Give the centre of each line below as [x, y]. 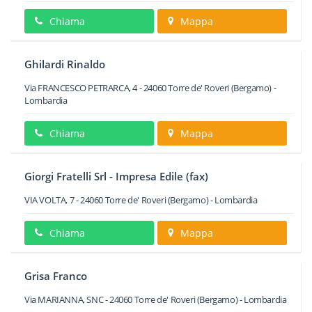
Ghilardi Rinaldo [65, 64]
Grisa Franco [56, 276]
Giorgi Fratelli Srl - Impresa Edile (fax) [116, 176]
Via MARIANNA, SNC [64, 299]
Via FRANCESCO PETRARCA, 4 [81, 88]
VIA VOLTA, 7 [49, 200]
